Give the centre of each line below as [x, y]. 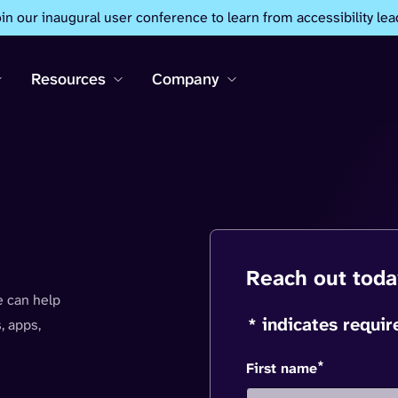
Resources [68, 79]
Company [186, 79]
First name [282, 368]
